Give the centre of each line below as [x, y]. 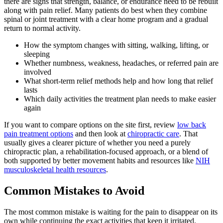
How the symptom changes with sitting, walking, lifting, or [116, 45]
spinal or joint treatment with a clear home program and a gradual [106, 19]
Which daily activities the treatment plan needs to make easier [120, 99]
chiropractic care [153, 134]
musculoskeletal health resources [55, 170]
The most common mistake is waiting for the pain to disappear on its [111, 212]
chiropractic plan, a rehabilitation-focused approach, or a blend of [106, 152]
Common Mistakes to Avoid [74, 191]
